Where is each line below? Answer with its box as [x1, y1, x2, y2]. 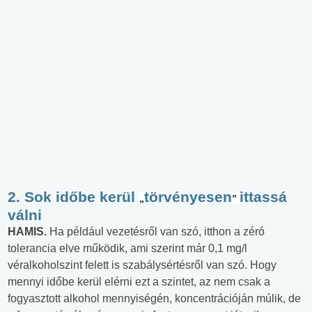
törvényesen [144, 189, 232, 205]
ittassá [240, 189, 287, 205]
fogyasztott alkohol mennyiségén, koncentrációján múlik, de [8, 292, 301, 305]
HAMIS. [8, 226, 49, 238]
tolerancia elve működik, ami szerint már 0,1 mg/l [8, 242, 247, 255]
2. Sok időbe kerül [8, 189, 139, 205]
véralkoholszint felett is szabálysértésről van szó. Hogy [8, 259, 276, 272]
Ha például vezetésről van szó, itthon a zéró [49, 226, 265, 238]
